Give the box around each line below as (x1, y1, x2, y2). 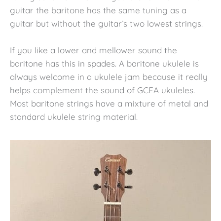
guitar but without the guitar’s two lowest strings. (10, 18, 203, 29)
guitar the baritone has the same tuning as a (10, 4, 186, 15)
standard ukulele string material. (10, 111, 138, 122)
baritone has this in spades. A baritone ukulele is (10, 58, 199, 69)
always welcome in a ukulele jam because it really (10, 72, 208, 82)
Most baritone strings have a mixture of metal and (10, 98, 208, 109)
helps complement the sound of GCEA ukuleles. (10, 85, 195, 96)
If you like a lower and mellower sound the (10, 45, 177, 56)
